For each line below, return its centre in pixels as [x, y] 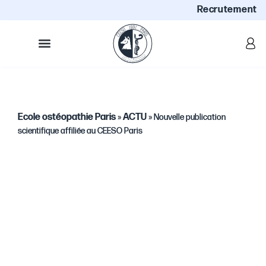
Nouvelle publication [190, 117]
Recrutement [227, 10]
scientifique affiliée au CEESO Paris [80, 131]
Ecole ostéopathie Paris [67, 117]
